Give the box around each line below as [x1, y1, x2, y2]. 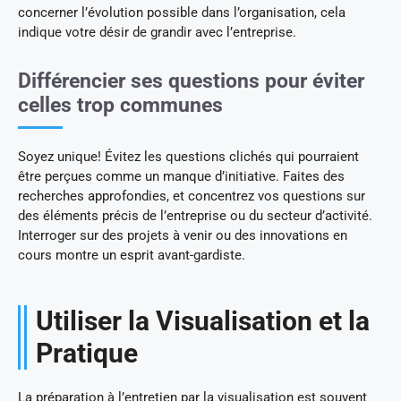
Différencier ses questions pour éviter [18, 68, 364, 93]
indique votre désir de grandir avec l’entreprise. [18, 23, 296, 40]
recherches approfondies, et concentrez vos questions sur [18, 187, 365, 204]
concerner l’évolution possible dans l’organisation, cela [18, 4, 346, 21]
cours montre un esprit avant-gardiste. [18, 246, 245, 263]
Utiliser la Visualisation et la [36, 304, 370, 337]
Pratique [36, 337, 138, 369]
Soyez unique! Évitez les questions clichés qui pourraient [18, 148, 359, 165]
